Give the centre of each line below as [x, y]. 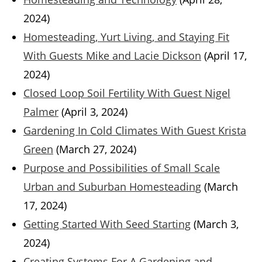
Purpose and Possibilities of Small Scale [122, 168]
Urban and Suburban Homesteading [112, 187]
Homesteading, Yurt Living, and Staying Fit [126, 37]
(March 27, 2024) [96, 149]
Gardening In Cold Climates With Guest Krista [135, 131]
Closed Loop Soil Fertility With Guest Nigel [127, 93]
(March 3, [216, 224]
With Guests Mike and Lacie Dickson [112, 56]
